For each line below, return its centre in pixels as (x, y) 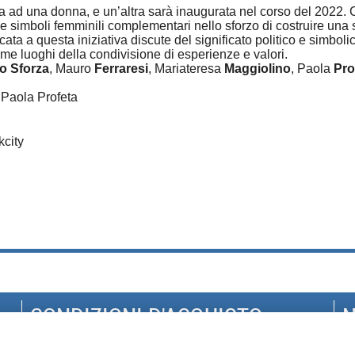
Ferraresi (121, 69)
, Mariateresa (186, 69)
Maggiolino (258, 69)
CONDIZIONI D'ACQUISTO (147, 317)
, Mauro (72, 69)
